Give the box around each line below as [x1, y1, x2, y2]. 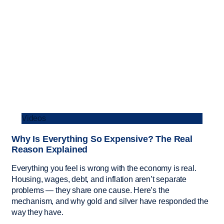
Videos [21, 113, 46, 122]
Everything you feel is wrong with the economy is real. [11, 163, 196, 172]
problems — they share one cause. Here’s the [11, 185, 169, 194]
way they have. [11, 207, 63, 216]
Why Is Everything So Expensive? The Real [11, 133, 192, 144]
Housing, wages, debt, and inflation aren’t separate [11, 174, 187, 183]
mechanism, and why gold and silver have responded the [11, 196, 208, 205]
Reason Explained [11, 144, 88, 154]
